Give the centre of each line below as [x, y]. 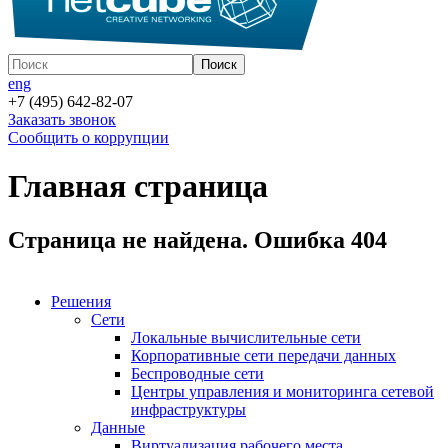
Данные [118, 427]
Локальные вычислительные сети [246, 337]
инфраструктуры [188, 409]
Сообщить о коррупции [88, 137]
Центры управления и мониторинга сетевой [282, 391]
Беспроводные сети [197, 373]
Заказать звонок [62, 119]
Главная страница [138, 186]
